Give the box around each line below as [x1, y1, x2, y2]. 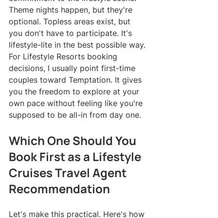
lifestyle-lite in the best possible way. [9, 39, 145, 50]
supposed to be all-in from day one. [9, 109, 141, 120]
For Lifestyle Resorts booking [9, 51, 120, 61]
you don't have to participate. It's [9, 28, 134, 38]
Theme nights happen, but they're [9, 4, 135, 15]
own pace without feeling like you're [9, 98, 145, 108]
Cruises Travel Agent [9, 164, 129, 181]
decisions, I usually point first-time [9, 63, 138, 73]
